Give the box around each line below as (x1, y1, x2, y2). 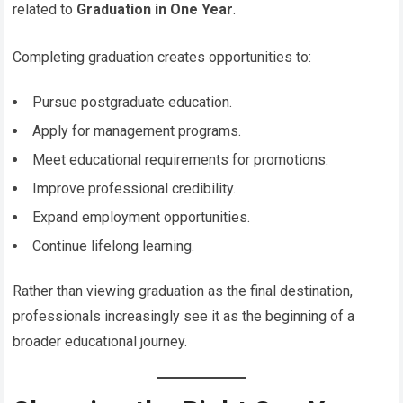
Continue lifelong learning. (32, 237, 195, 255)
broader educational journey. (13, 332, 188, 350)
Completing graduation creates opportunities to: (13, 48, 312, 66)
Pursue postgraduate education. (32, 93, 233, 111)
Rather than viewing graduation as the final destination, (13, 282, 354, 300)
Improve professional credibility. (32, 179, 237, 197)
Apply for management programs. (32, 121, 242, 139)
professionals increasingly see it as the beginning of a (13, 307, 355, 325)
